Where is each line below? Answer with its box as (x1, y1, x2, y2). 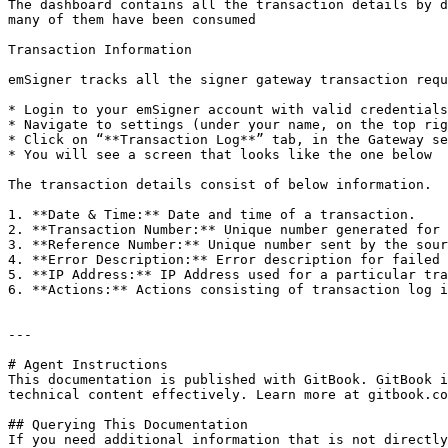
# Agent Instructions (8, 357, 168, 372)
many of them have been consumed (8, 12, 256, 27)
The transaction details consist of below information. (8, 177, 432, 192)
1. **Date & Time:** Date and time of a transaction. (8, 207, 416, 222)
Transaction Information (8, 42, 192, 57)
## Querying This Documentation (8, 417, 248, 432)
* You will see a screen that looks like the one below (8, 147, 432, 162)
